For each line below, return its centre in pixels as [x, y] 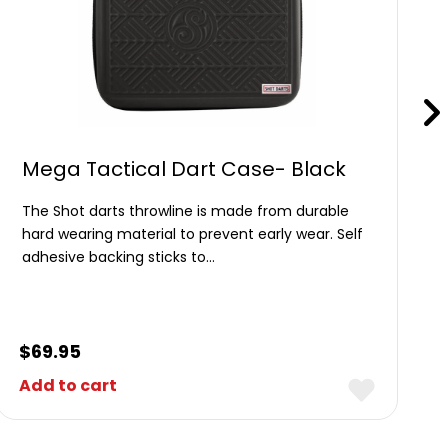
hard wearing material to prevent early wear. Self [192, 234]
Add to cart [68, 385]
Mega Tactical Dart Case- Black [184, 169]
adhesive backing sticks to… [118, 257]
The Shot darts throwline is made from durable [185, 211]
